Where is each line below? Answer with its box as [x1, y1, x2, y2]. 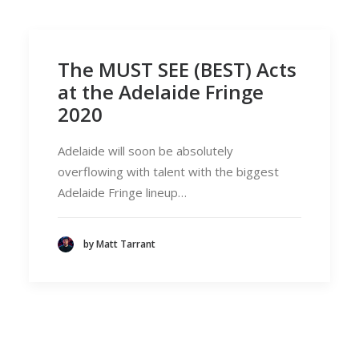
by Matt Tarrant [83, 237, 155, 252]
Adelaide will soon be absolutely [58, 143, 233, 159]
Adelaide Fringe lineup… [58, 184, 187, 200]
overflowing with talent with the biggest [58, 163, 279, 179]
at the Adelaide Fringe [58, 79, 264, 105]
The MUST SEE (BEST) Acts [58, 56, 296, 83]
